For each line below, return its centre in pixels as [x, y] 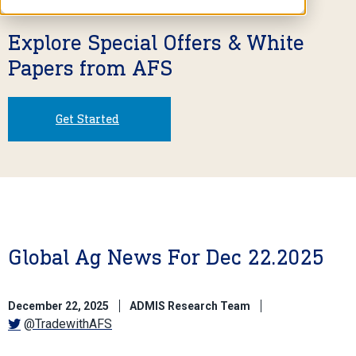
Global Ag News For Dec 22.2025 [166, 257]
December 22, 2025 [58, 306]
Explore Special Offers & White [156, 42]
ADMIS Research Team [190, 306]
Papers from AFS [90, 68]
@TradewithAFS [68, 323]
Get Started [87, 118]
